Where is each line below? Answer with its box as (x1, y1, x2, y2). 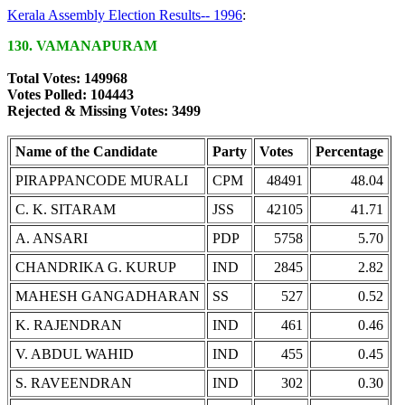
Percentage (316, 144, 383, 159)
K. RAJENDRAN (15, 317, 122, 333)
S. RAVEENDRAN (15, 375, 132, 391)
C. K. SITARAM (15, 202, 116, 217)
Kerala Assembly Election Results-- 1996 (7, 7, 242, 23)
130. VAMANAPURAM (7, 38, 157, 53)
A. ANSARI (15, 231, 88, 246)
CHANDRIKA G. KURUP (15, 259, 176, 275)
